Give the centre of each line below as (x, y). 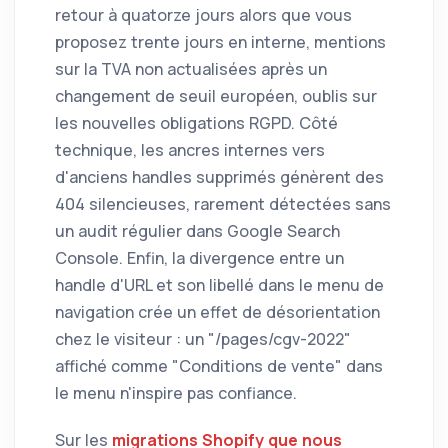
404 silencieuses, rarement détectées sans (223, 204)
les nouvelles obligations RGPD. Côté (196, 123)
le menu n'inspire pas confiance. (176, 393)
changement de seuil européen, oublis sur (216, 96)
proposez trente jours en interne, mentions (220, 42)
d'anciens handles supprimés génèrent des (219, 177)
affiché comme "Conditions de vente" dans (219, 366)
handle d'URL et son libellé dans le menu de (219, 285)
